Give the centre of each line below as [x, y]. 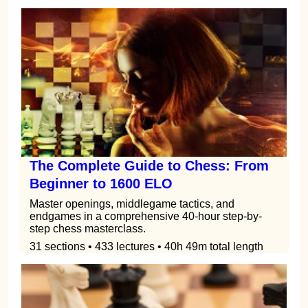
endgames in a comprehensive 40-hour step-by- [146, 217]
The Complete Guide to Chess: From [149, 166]
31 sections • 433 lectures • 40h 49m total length [146, 247]
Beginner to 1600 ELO [101, 184]
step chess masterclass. [88, 229]
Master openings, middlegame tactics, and [132, 204]
